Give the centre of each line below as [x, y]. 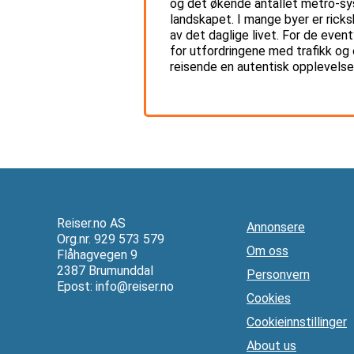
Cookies [269, 298]
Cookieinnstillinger [297, 322]
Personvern [278, 274]
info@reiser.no [135, 286]
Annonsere [276, 227]
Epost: [76, 286]
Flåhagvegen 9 [97, 254]
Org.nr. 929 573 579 [111, 239]
